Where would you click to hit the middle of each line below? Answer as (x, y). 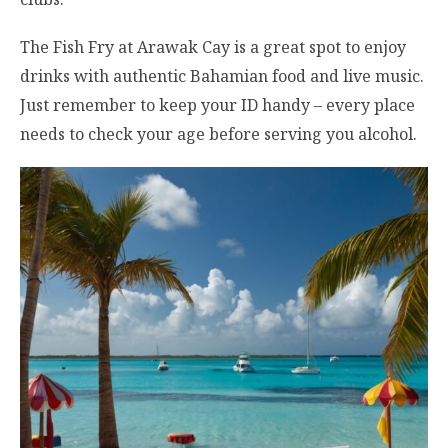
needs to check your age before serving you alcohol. (218, 133)
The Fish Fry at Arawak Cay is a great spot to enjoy (213, 46)
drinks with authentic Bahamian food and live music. (222, 75)
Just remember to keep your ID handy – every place (217, 104)
